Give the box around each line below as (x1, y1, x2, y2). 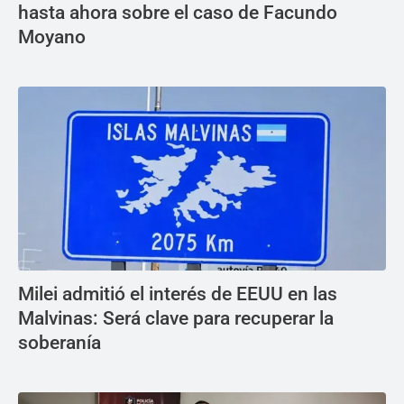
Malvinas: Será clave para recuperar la (18, 308, 334, 330)
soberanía (18, 332, 101, 354)
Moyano (18, 26, 86, 49)
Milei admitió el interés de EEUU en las (18, 283, 337, 306)
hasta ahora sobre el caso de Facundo (18, 2, 337, 24)
